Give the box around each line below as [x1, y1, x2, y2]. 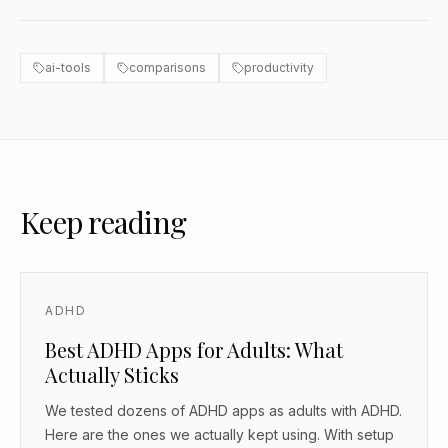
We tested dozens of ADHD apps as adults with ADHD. [45, 402, 402, 419]
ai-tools [45, 60, 91, 75]
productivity [244, 60, 314, 75]
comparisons [129, 60, 206, 75]
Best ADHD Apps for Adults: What [45, 336, 343, 363]
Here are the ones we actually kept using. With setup [45, 426, 394, 443]
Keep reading [20, 202, 186, 242]
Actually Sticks [45, 361, 179, 388]
